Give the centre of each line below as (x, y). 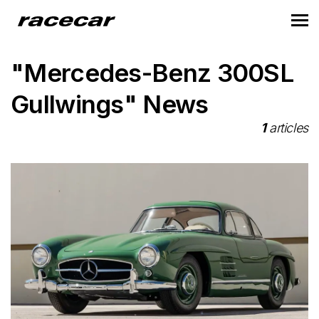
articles (287, 128)
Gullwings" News (110, 104)
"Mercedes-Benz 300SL (152, 73)
